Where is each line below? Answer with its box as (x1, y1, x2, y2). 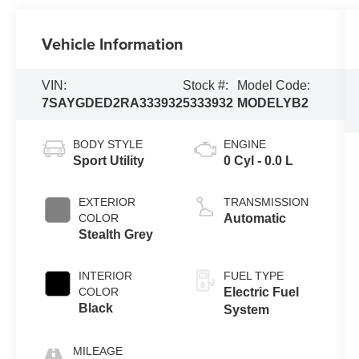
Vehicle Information (42, 31, 184, 55)
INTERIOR (79, 268, 133, 282)
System (223, 302, 269, 317)
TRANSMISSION (223, 195, 309, 208)
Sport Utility (73, 153, 145, 167)
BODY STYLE (73, 137, 143, 151)
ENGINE (223, 137, 266, 151)
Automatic (223, 211, 286, 225)
